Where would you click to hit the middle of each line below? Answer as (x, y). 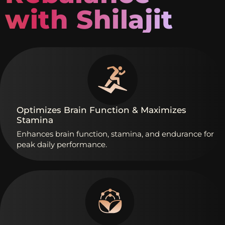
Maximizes (163, 110)
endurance (182, 134)
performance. (82, 144)
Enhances (35, 134)
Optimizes (39, 110)
